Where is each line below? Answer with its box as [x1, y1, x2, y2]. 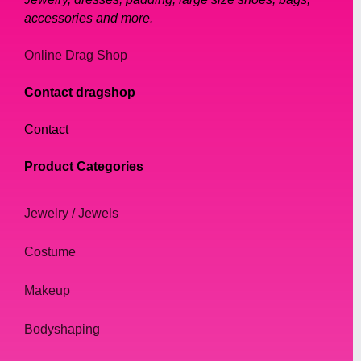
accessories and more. [24, 11, 153, 26]
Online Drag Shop [24, 48, 127, 63]
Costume [24, 245, 76, 259]
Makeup [24, 284, 70, 298]
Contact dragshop [24, 85, 135, 100]
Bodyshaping [24, 322, 100, 337]
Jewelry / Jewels [24, 206, 118, 221]
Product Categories [24, 160, 143, 174]
